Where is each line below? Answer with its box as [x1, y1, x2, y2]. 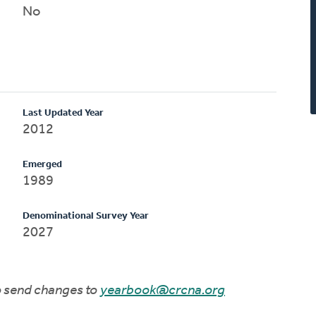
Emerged [23, 159, 63, 170]
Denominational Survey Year [23, 210, 150, 221]
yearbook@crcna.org [100, 283, 225, 298]
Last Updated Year [23, 107, 104, 119]
